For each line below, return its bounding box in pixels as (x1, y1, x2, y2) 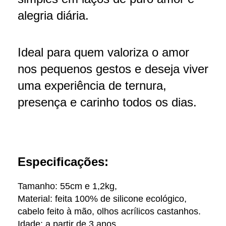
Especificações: (18, 154, 108, 168)
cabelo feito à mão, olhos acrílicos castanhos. (18, 206, 201, 216)
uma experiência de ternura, (18, 78, 166, 92)
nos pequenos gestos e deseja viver (18, 62, 208, 76)
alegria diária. (18, 8, 89, 22)
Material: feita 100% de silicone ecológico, (18, 193, 187, 204)
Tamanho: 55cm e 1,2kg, (18, 181, 117, 191)
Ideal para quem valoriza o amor (18, 45, 189, 59)
